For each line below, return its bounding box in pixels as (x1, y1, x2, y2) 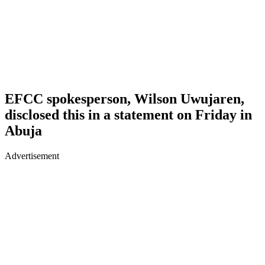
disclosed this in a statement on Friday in (5, 106, 252, 122)
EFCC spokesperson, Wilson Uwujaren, (5, 91, 244, 106)
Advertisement (5, 150, 59, 161)
